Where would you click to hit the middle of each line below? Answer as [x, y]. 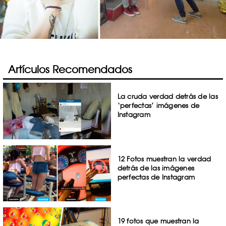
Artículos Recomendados [70, 69]
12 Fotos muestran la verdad [164, 159]
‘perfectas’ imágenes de [158, 105]
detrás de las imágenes [156, 168]
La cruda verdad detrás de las [167, 96]
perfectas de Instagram [156, 177]
